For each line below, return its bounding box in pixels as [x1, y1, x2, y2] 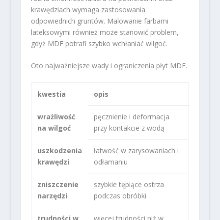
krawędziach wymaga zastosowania [30, 5, 145, 15]
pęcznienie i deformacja [93, 111, 169, 121]
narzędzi [37, 191, 67, 200]
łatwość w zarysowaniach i [93, 145, 179, 155]
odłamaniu [93, 157, 128, 166]
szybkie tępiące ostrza [93, 179, 164, 189]
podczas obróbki [93, 191, 146, 200]
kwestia [37, 89, 66, 99]
